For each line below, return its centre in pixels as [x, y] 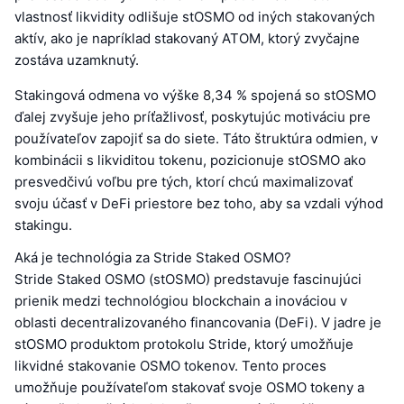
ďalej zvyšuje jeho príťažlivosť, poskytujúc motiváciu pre [193, 116]
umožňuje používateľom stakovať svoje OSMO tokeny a [189, 387]
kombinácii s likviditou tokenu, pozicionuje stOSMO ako [190, 160]
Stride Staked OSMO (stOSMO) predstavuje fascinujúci [188, 279]
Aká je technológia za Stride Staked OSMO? [153, 257]
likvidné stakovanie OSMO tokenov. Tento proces [170, 365]
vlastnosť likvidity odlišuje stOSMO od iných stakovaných [195, 16]
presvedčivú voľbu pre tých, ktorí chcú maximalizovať [184, 181]
